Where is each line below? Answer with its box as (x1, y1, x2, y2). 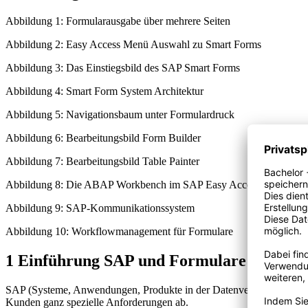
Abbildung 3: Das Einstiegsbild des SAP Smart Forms (5, 62, 240, 74)
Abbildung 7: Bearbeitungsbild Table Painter (5, 155, 199, 168)
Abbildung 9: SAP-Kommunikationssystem (5, 202, 195, 214)
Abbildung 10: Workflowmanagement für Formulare (5, 225, 233, 238)
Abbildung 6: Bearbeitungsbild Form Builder (5, 132, 201, 144)
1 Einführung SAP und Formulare (5, 252, 246, 270)
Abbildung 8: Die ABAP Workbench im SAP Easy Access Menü (5, 179, 288, 191)
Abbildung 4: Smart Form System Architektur (5, 85, 203, 98)
